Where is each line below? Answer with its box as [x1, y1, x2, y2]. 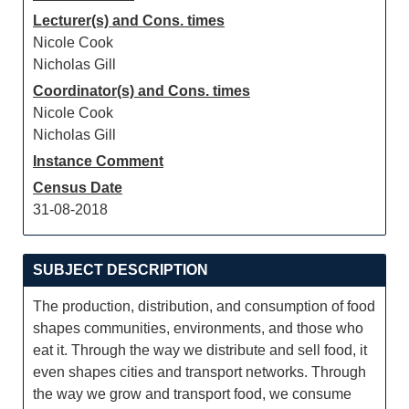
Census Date [33, 180, 122, 195]
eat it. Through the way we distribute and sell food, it [33, 342, 367, 358]
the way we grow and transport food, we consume [33, 386, 351, 402]
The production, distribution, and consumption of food [33, 299, 375, 314]
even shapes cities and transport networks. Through [33, 364, 366, 380]
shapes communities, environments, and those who [33, 320, 363, 336]
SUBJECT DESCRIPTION [33, 262, 208, 278]
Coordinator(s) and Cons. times [33, 83, 250, 99]
